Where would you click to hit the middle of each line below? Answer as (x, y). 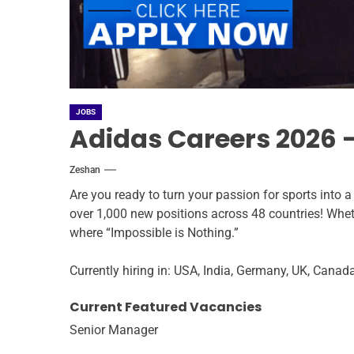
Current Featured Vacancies (166, 307)
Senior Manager (114, 330)
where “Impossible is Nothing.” (154, 232)
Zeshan (85, 169)
